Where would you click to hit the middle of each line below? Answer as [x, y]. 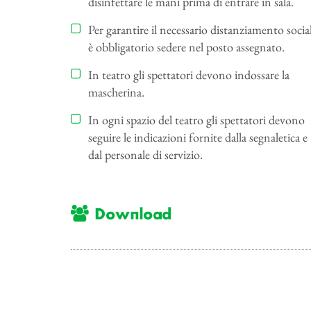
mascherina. [116, 92]
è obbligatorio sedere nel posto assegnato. [186, 47]
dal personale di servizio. [145, 155]
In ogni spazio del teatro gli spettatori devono [196, 120]
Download [130, 216]
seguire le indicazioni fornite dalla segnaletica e [198, 137]
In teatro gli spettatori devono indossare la [189, 75]
